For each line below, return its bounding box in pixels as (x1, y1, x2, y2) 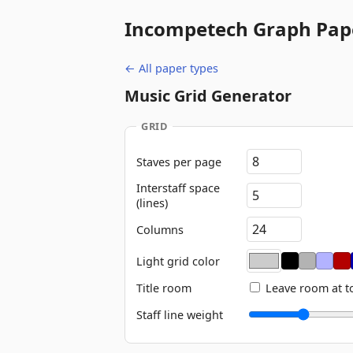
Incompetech (124, 16, 248, 42)
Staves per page (136, 154, 221, 169)
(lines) (136, 195, 168, 210)
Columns (136, 221, 184, 237)
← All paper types (124, 61, 218, 76)
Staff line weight (136, 307, 223, 322)
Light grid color (136, 253, 220, 269)
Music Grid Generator (124, 85, 292, 106)
